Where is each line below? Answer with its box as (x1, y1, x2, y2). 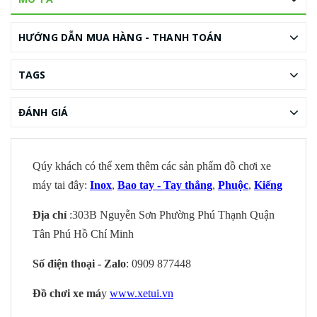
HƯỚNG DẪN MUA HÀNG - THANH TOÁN (18, 30, 222, 45)
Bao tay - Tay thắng (117, 179, 212, 192)
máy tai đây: (33, 179, 90, 192)
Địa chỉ (33, 209, 69, 221)
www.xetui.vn (110, 287, 173, 300)
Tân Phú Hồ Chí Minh (33, 228, 134, 241)
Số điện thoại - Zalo (33, 258, 126, 270)
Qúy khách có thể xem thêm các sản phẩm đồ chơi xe (33, 160, 271, 173)
